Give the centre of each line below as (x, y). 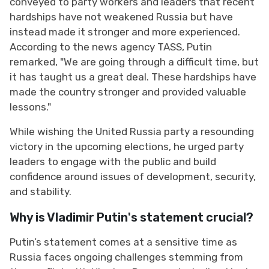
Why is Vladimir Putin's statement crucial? (133, 217)
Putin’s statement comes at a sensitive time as (123, 242)
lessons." (30, 107)
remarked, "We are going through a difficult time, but (134, 62)
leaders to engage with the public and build (113, 161)
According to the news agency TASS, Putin (111, 47)
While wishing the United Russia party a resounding (132, 131)
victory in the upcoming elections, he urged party (127, 146)
